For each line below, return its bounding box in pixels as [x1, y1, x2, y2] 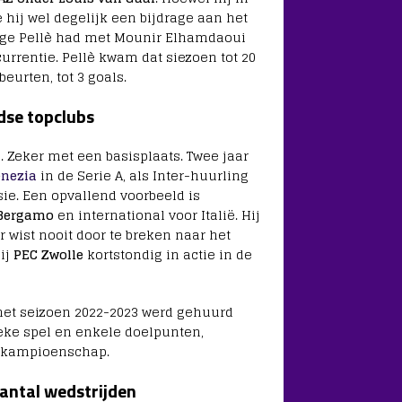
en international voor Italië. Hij [53, 204, 260, 227]
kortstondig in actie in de [83, 243, 252, 267]
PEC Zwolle [13, 243, 83, 267]
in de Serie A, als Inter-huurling [36, 164, 249, 188]
